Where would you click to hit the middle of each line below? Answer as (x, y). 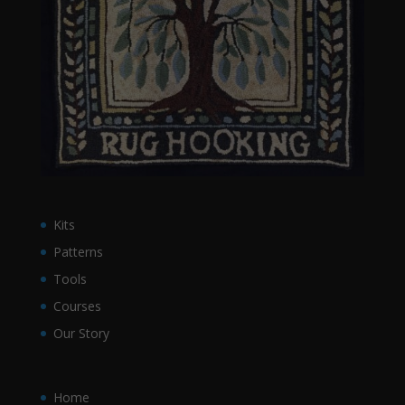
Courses (77, 306)
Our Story (81, 333)
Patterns (78, 251)
